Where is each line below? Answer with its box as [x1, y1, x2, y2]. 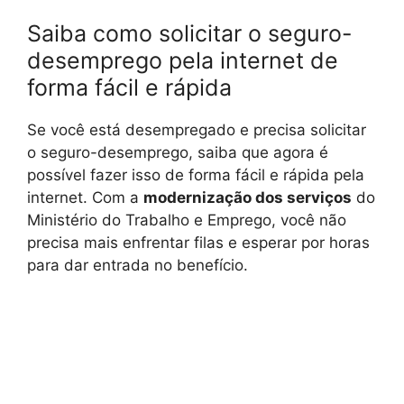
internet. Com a [27, 188, 143, 207]
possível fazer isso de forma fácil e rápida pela [27, 166, 364, 185]
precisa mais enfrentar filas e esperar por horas [27, 234, 370, 252]
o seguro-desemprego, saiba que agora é [27, 143, 328, 162]
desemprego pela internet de [27, 47, 338, 75]
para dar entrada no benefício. [27, 256, 248, 275]
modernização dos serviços [143, 188, 352, 207]
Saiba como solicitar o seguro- [27, 20, 353, 48]
